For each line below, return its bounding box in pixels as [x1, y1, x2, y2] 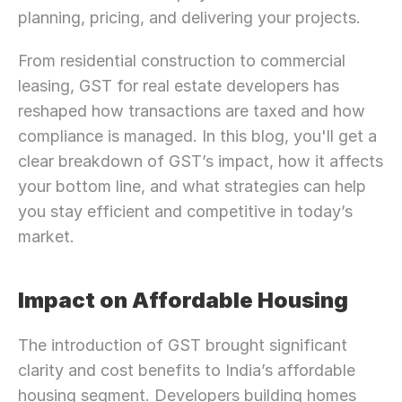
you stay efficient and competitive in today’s [18, 202, 353, 221]
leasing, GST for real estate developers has [18, 76, 339, 95]
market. [18, 227, 74, 246]
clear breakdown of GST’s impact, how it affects [18, 152, 383, 170]
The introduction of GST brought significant [18, 336, 347, 354]
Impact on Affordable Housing [18, 287, 348, 313]
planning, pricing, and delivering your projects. [18, 8, 361, 27]
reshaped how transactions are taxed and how [18, 101, 365, 120]
